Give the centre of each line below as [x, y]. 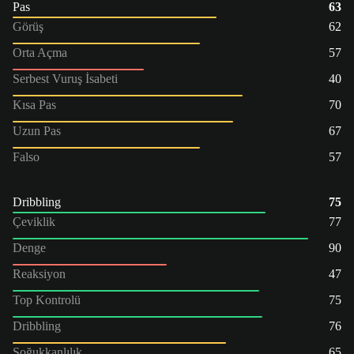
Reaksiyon [39, 273]
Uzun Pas [37, 130]
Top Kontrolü [47, 299]
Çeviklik [34, 221]
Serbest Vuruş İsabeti [65, 78]
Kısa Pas [34, 104]
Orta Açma [40, 52]
